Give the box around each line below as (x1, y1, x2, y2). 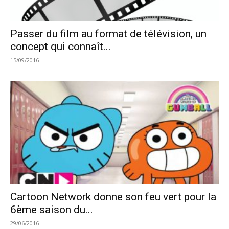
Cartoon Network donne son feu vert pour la (10, 190, 216, 203)
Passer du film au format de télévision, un (10, 28, 207, 40)
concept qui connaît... (10, 40, 111, 53)
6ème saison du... (10, 203, 93, 216)
